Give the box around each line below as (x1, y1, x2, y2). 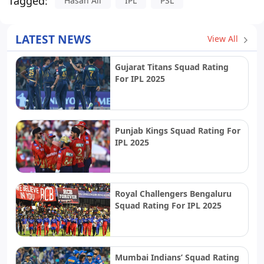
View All (207, 33, 240, 45)
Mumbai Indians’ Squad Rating (114, 251, 239, 263)
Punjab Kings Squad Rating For (114, 124, 240, 136)
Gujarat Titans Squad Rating (114, 61, 229, 72)
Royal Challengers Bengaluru (114, 188, 232, 200)
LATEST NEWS (15, 31, 91, 47)
